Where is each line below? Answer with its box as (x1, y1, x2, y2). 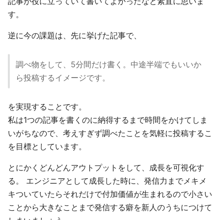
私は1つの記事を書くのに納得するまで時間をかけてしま (8, 115, 208, 125)
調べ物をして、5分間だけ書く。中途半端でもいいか (16, 59, 201, 69)
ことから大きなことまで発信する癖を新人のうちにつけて (8, 202, 212, 212)
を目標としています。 (8, 141, 86, 151)
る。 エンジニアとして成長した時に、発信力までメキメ (8, 176, 207, 186)
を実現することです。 (8, 102, 86, 111)
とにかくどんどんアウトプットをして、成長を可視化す (8, 163, 204, 172)
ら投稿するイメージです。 (16, 73, 110, 82)
